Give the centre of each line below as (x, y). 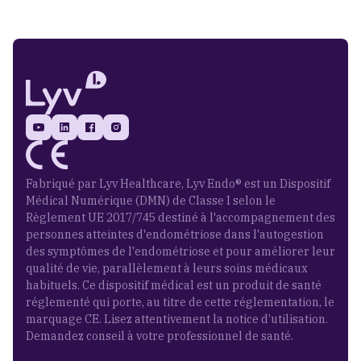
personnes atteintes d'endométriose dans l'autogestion (175, 235)
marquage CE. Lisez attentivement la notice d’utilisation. (177, 320)
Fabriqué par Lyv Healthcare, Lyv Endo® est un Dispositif (178, 184)
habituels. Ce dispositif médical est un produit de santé (174, 286)
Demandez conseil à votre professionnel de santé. (160, 336)
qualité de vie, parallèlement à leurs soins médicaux (167, 269)
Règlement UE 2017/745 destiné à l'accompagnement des (180, 218)
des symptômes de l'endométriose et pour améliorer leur (180, 252)
